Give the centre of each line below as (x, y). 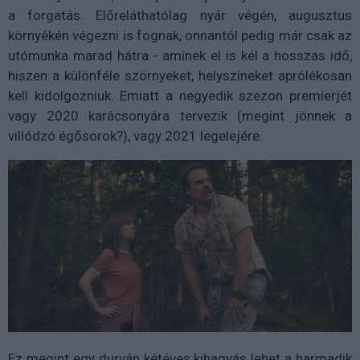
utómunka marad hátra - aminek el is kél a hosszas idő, (180, 56)
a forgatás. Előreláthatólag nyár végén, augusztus (180, 16)
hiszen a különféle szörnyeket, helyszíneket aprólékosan (180, 76)
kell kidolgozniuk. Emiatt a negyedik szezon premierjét (180, 96)
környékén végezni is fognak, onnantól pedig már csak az (180, 36)
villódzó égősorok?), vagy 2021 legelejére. (135, 136)
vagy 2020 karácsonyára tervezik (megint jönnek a (180, 116)
